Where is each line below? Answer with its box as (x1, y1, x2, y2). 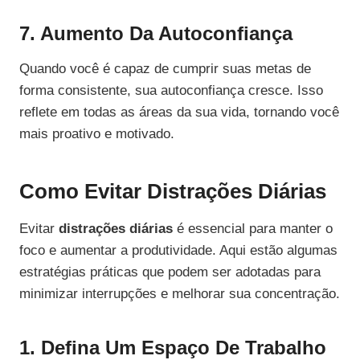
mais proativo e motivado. (19, 126, 174, 142)
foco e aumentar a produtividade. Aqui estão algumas (19, 243, 337, 259)
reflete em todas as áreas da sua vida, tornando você (19, 104, 339, 121)
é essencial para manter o (173, 221, 333, 237)
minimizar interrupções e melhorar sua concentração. (19, 286, 340, 302)
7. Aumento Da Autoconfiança (19, 22, 292, 45)
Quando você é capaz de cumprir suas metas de (19, 61, 311, 77)
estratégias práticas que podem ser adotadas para (19, 264, 321, 280)
